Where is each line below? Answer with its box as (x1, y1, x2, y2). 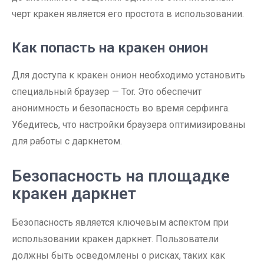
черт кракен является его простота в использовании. (12, 8, 244, 19)
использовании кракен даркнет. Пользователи (12, 233, 219, 245)
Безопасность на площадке (12, 166, 230, 186)
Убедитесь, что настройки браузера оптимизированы (12, 119, 246, 130)
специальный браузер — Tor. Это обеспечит (12, 86, 202, 97)
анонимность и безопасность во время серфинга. (12, 103, 230, 114)
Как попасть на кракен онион (12, 39, 208, 56)
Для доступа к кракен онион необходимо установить (12, 70, 245, 81)
